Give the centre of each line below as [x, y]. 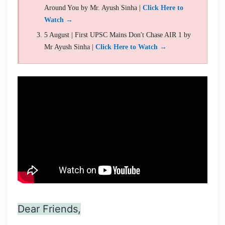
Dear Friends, [49, 209]
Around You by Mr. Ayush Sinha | [93, 8]
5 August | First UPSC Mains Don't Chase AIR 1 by [118, 35]
